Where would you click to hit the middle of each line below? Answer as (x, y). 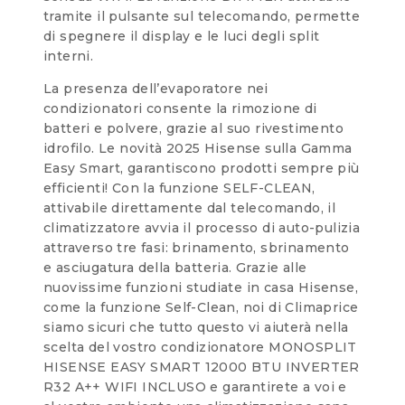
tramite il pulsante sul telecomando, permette (202, 16)
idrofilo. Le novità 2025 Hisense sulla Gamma (198, 148)
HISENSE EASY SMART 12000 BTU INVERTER (202, 367)
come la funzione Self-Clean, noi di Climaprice (201, 307)
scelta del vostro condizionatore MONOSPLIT (200, 347)
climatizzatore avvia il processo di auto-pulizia (202, 227)
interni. (69, 56)
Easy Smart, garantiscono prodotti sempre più (202, 168)
